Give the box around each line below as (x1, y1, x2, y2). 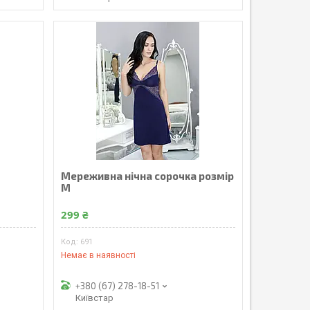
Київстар (75, 292, 113, 303)
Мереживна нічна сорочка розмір (60, 170, 234, 183)
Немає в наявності (60, 250, 136, 260)
